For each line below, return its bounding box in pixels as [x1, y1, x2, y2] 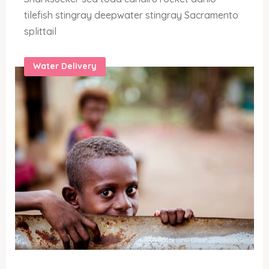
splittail [24, 25, 56, 38]
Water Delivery [33, 61, 97, 72]
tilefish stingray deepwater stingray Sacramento [24, 9, 238, 22]
